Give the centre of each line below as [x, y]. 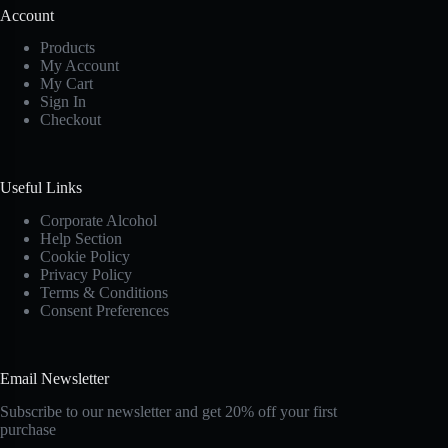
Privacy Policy [86, 275]
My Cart [66, 84]
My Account [79, 66]
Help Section [81, 239]
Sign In [63, 102]
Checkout [70, 120]
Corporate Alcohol [98, 221]
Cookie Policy [85, 257]
